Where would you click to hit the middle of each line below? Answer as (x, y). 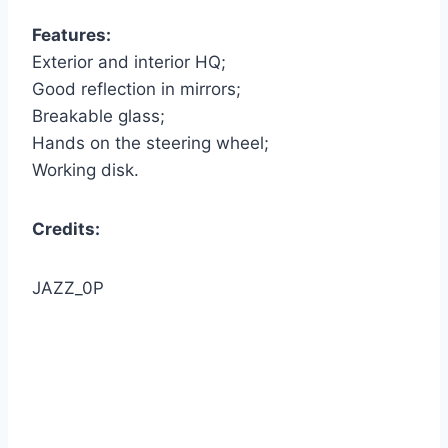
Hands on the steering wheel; (150, 143)
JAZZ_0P (68, 288)
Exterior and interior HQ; (129, 62)
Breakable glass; (98, 116)
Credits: (66, 229)
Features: (71, 35)
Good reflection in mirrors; (136, 89)
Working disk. (85, 170)
